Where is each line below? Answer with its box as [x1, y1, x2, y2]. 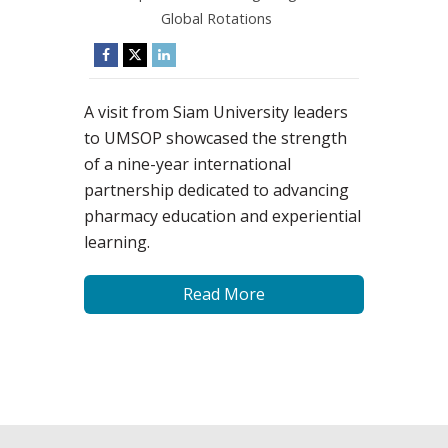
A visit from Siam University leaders [84, 100, 348, 123]
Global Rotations [161, 8, 273, 28]
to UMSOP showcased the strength [84, 126, 347, 149]
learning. [84, 230, 150, 253]
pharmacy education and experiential [84, 204, 361, 227]
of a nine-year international [84, 152, 291, 175]
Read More [183, 282, 265, 305]
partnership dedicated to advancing [84, 178, 349, 201]
